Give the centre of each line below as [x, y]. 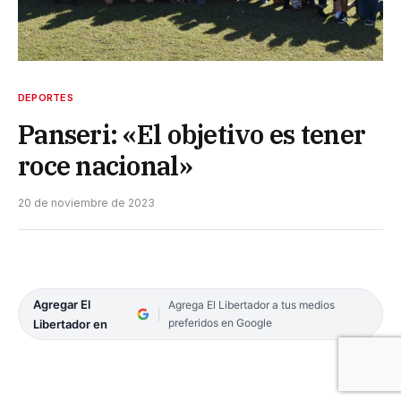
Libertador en [70, 324]
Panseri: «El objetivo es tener [192, 134]
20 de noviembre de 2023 [86, 202]
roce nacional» [105, 165]
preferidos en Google [220, 322]
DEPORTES [46, 97]
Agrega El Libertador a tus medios [251, 304]
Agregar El [62, 304]
